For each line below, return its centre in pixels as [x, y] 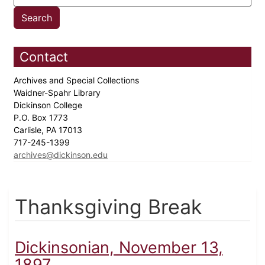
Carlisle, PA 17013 [49, 130]
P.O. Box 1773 [42, 118]
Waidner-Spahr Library [58, 93]
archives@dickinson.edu [61, 155]
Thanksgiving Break [109, 207]
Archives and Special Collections [77, 80]
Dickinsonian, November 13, [119, 248]
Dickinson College [49, 105]
